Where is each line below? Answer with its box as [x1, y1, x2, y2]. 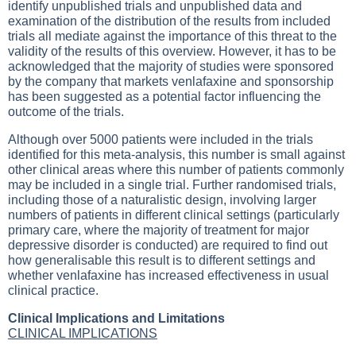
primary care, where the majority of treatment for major [8, 223, 309, 237]
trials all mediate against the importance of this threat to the [8, 29, 337, 43]
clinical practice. [8, 284, 99, 297]
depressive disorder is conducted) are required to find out [8, 238, 327, 252]
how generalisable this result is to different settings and [8, 253, 315, 267]
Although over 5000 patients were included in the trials [8, 133, 313, 146]
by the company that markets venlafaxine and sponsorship [8, 75, 334, 88]
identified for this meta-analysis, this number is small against [8, 148, 345, 161]
